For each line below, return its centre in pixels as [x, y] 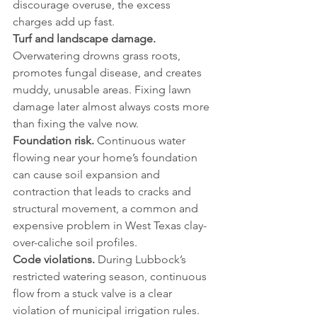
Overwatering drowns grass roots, [98, 56]
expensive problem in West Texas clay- [110, 225]
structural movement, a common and [107, 208]
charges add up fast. [64, 22]
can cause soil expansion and [88, 174]
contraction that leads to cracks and [103, 191]
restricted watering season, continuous [111, 276]
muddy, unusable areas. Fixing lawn [103, 90]
